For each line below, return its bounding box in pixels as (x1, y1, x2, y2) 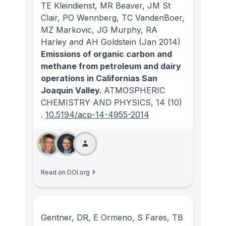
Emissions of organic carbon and (41, 48, 172, 59)
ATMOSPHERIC (104, 85, 165, 95)
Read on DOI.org (41, 168, 90, 176)
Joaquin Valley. (41, 85, 104, 95)
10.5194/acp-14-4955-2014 (45, 109, 149, 120)
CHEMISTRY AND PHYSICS (41, 97, 151, 107)
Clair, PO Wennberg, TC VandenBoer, (41, 12, 185, 23)
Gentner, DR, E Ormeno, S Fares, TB (41, 212, 183, 223)
